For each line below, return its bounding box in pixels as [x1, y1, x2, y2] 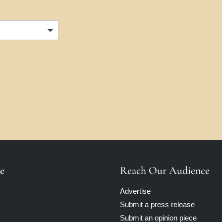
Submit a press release [120, 200, 195, 209]
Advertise [120, 187, 151, 195]
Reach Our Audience [120, 164, 210, 177]
